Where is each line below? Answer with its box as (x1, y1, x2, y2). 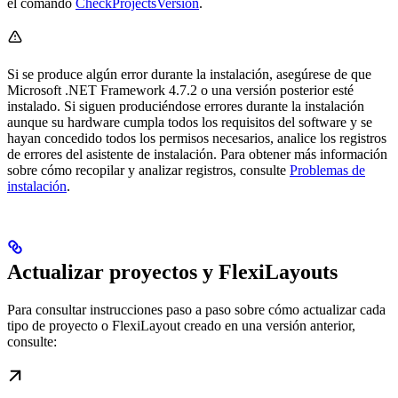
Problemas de (290, 162, 365, 178)
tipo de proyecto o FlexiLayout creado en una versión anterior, (7, 317, 355, 333)
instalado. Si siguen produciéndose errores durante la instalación (7, 98, 364, 114)
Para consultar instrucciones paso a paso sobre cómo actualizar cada (7, 301, 386, 317)
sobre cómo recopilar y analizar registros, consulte (7, 162, 290, 178)
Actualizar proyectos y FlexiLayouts (7, 259, 338, 283)
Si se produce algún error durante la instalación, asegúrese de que (7, 66, 371, 82)
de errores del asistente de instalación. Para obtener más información (7, 146, 387, 162)
